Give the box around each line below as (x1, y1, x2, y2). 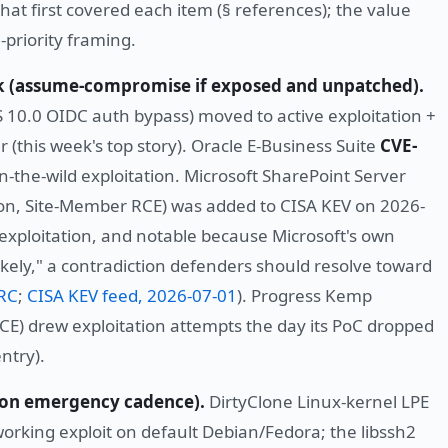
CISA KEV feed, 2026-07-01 (27, 284, 237, 308)
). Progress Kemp (237, 284, 372, 308)
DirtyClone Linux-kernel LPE (205, 390, 429, 414)
